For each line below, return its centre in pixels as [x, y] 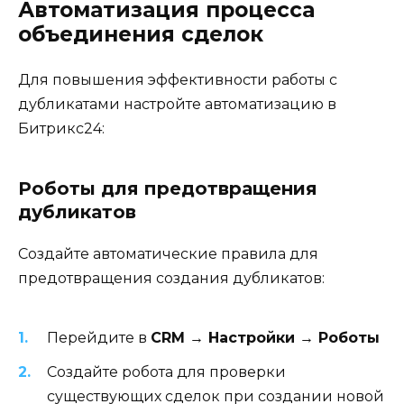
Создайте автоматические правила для [168, 254]
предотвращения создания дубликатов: [171, 279]
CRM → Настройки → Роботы [265, 337]
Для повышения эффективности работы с [178, 80]
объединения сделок [141, 35]
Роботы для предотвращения [168, 189]
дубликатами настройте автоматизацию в [177, 105]
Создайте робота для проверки [166, 372]
